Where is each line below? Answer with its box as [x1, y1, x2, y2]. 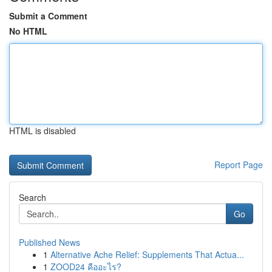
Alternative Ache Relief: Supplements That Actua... [50, 248, 244, 260]
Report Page [214, 158, 263, 171]
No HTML [9, 25, 47, 37]
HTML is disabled [9, 124, 76, 137]
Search [19, 191, 46, 203]
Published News [19, 236, 80, 248]
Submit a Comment [9, 10, 87, 22]
